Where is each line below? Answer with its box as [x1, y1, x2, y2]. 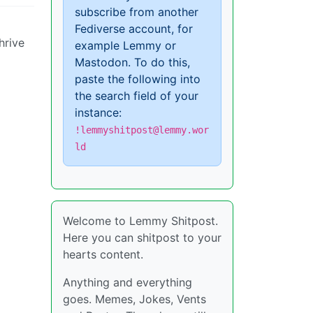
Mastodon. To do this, [75, 54, 190, 69]
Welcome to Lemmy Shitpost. [63, 213, 218, 228]
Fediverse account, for [75, 21, 193, 36]
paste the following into [75, 71, 201, 86]
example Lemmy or [75, 38, 176, 52]
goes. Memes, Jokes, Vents [63, 291, 206, 306]
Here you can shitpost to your [63, 230, 221, 245]
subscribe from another [75, 4, 198, 19]
